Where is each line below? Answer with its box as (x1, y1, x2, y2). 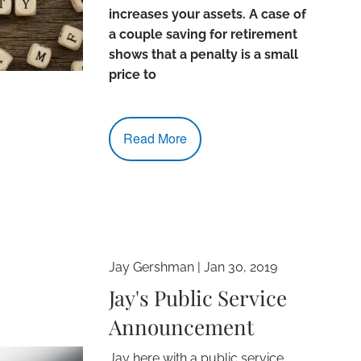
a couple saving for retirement (109, 26, 298, 42)
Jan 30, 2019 (204, 259, 278, 275)
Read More (123, 129, 188, 148)
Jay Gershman (109, 259, 195, 275)
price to (109, 66, 157, 82)
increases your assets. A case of (109, 6, 307, 22)
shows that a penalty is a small (109, 46, 299, 62)
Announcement (109, 312, 255, 341)
